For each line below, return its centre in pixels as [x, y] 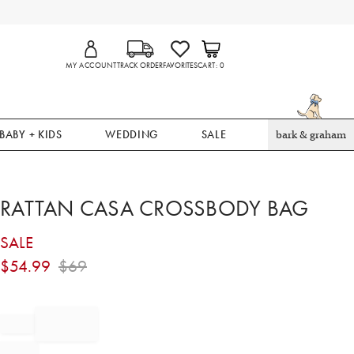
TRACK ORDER [139, 66]
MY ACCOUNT [91, 66]
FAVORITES [180, 66]
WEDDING [132, 134]
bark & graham [311, 135]
